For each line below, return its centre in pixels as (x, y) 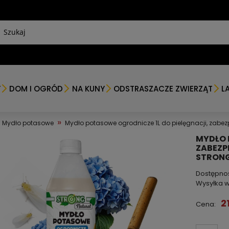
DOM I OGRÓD (36, 88)
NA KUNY (88, 88)
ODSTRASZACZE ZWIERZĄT (163, 88)
